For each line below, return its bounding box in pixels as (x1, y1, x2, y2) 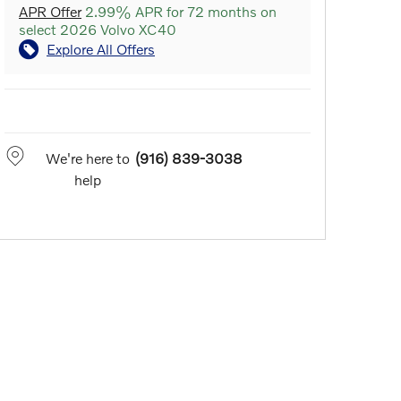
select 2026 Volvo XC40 (19, 21, 176, 38)
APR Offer (19, 3, 81, 21)
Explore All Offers (47, 40, 155, 58)
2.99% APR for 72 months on (81, 3, 277, 21)
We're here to (45, 149, 130, 167)
